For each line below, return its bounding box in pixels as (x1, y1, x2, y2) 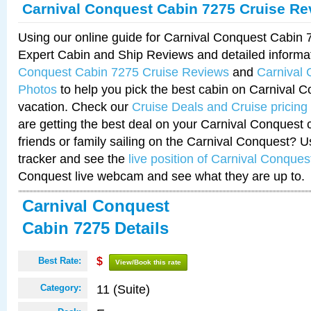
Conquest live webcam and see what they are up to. (18, 169, 305, 183)
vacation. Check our (18, 99, 132, 114)
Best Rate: (38, 255, 81, 266)
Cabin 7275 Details (22, 219, 169, 237)
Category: (40, 283, 81, 293)
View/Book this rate (115, 258, 181, 266)
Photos (18, 82, 57, 96)
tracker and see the (18, 151, 128, 166)
